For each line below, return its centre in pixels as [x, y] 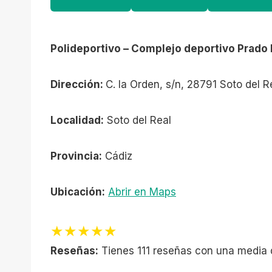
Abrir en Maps [142, 192]
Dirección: [78, 84]
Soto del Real [138, 120]
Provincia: [76, 156]
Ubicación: [78, 192]
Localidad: [77, 120]
